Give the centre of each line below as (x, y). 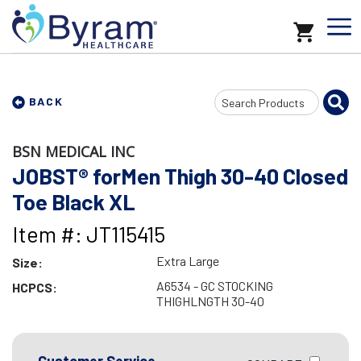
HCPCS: (35, 287)
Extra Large (187, 261)
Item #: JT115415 (89, 234)
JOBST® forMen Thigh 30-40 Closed (180, 176)
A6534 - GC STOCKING (214, 286)
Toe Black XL (74, 201)
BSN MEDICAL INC (73, 151)
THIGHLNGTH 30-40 (210, 301)
